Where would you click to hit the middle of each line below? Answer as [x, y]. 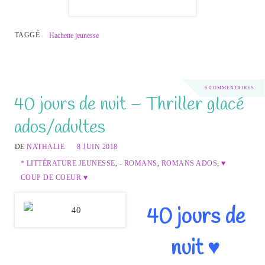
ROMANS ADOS [189, 163]
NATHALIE [46, 146]
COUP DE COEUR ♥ [54, 177]
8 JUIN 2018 [97, 146]
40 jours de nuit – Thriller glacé [129, 104]
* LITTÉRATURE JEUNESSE [68, 163]
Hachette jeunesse [74, 36]
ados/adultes [59, 127]
